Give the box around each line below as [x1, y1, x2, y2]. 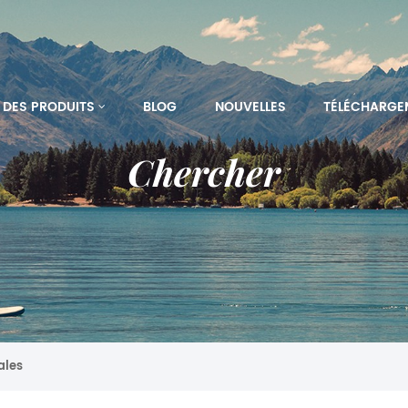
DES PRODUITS [3, 97, 96, 118]
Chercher [127, 147, 280, 196]
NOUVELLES [214, 97, 286, 118]
